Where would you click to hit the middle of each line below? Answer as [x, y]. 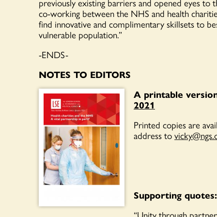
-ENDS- [54, 54]
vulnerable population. [79, 35]
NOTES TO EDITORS [85, 74]
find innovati [61, 24]
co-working [61, 13]
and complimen [120, 24]
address [148, 135]
